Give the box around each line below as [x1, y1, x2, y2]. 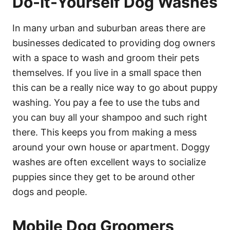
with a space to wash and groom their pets [12, 52, 199, 63]
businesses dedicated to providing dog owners [12, 37, 215, 48]
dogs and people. [12, 186, 87, 197]
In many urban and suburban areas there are [12, 22, 205, 33]
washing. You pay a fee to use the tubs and [12, 97, 200, 108]
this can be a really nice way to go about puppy [12, 82, 218, 93]
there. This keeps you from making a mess [12, 126, 197, 138]
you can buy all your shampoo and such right [12, 111, 207, 123]
